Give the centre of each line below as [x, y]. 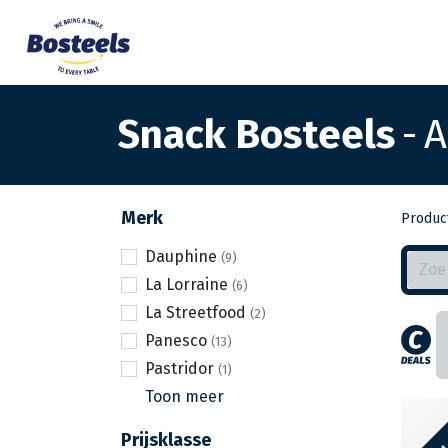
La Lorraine [186, 284]
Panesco [176, 340]
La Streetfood [195, 312]
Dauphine [181, 256]
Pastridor [179, 368]
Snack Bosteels [256, 134]
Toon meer [184, 396]
